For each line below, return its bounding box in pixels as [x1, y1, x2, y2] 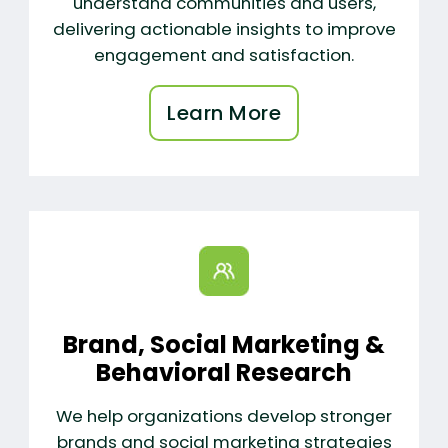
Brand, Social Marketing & [63, 327, 385, 361]
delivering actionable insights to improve [52, 16, 396, 41]
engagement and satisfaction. [94, 42, 354, 67]
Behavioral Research [96, 355, 352, 389]
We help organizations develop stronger [56, 404, 392, 429]
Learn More [167, 98, 281, 127]
